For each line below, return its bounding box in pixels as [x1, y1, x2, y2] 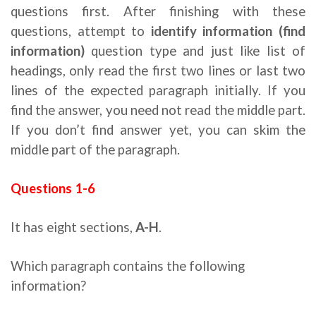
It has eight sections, [11, 219, 135, 235]
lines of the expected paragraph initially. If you [11, 83, 305, 98]
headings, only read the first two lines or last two [11, 63, 305, 78]
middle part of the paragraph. [11, 142, 186, 157]
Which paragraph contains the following [11, 258, 245, 274]
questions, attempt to [11, 23, 145, 39]
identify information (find [145, 23, 306, 39]
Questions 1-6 [11, 181, 95, 196]
